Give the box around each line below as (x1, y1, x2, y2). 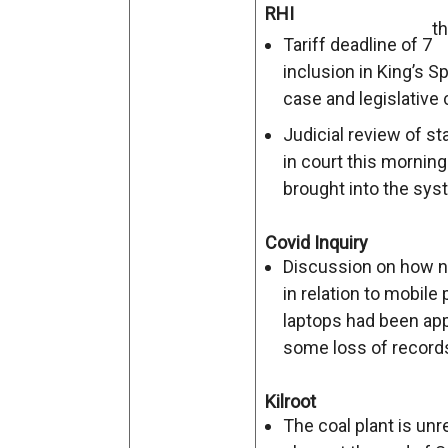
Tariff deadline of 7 (283, 34, 432, 55)
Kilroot (265, 391, 316, 412)
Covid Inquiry (265, 232, 368, 253)
